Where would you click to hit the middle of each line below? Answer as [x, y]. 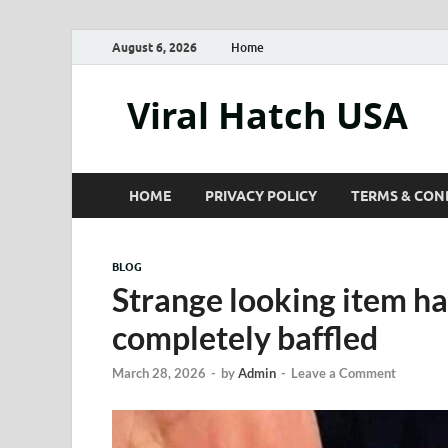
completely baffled [245, 337]
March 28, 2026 [159, 373]
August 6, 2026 [154, 47]
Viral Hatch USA [267, 115]
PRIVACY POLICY [261, 195]
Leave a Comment [343, 373]
